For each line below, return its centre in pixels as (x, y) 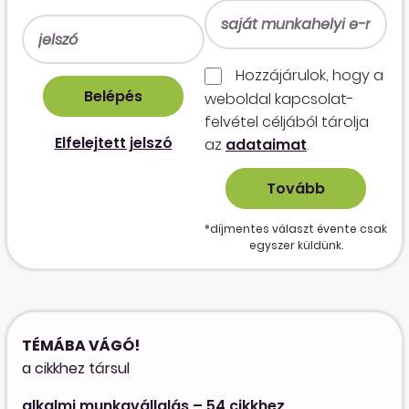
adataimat (266, 144)
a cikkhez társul (76, 368)
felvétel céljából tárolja (287, 121)
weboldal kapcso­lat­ (279, 99)
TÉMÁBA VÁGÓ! (81, 345)
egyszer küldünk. (296, 245)
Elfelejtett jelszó (113, 143)
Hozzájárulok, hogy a (308, 75)
